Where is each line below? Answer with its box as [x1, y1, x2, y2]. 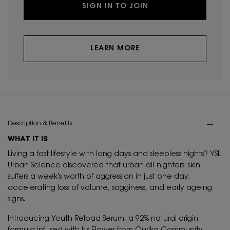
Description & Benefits [8, 121, 72, 127]
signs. [8, 196, 25, 204]
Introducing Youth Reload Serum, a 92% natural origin [8, 216, 198, 223]
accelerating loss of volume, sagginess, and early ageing [8, 185, 212, 193]
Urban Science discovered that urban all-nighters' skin [8, 162, 200, 170]
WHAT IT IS [8, 136, 48, 144]
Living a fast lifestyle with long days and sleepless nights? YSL [8, 151, 221, 159]
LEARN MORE [90, 45, 140, 53]
